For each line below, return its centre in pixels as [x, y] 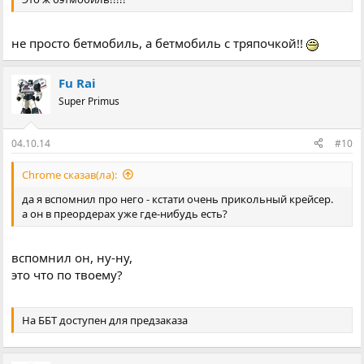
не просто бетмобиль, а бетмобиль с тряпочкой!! [159, 43]
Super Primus [89, 102]
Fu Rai [78, 83]
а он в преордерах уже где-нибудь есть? [125, 213]
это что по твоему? [67, 275]
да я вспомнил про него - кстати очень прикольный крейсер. [178, 199]
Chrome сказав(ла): [70, 174]
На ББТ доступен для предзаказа [105, 320]
